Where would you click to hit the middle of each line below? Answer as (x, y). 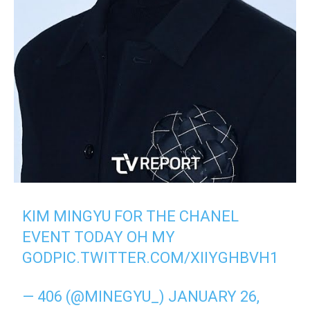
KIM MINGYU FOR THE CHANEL (131, 216)
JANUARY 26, (214, 296)
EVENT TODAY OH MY (99, 237)
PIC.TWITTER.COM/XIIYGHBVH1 (166, 257)
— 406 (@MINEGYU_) (95, 296)
